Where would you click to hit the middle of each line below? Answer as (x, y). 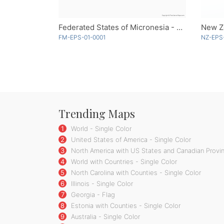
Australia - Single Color (104, 216)
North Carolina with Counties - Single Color (135, 172)
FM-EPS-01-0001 (82, 37)
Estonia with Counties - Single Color (125, 205)
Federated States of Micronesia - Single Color (179, 27)
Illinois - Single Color (101, 183)
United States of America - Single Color (130, 139)
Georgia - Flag (92, 194)
